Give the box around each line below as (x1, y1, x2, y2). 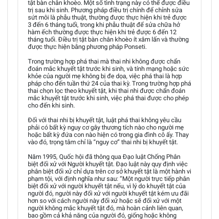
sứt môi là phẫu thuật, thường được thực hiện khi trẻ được (28, 13, 187, 21)
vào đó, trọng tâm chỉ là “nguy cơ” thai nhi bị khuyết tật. (28, 138, 178, 146)
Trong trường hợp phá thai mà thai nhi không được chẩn (28, 57, 180, 65)
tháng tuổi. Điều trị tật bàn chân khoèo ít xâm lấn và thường (28, 35, 189, 43)
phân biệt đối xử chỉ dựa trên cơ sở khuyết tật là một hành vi (28, 167, 191, 175)
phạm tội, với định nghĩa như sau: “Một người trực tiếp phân (28, 175, 190, 182)
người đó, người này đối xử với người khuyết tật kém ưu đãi (28, 189, 189, 197)
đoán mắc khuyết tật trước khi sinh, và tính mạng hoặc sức (28, 65, 189, 72)
